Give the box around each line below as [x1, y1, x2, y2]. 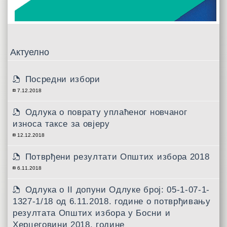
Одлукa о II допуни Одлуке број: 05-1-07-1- [25, 184, 210, 195]
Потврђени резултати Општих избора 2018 [25, 152, 210, 162]
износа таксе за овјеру [13, 119, 110, 129]
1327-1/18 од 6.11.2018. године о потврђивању [13, 196, 211, 206]
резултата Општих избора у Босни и [13, 208, 171, 218]
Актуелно [10, 47, 49, 57]
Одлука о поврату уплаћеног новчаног [25, 107, 187, 117]
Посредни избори [25, 74, 100, 84]
